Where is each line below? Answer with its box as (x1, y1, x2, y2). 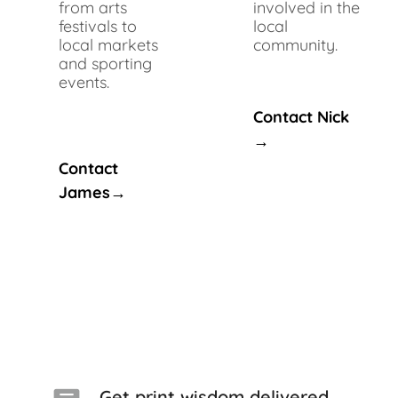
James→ (59, 181, 126, 203)
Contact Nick (253, 106, 349, 127)
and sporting (59, 52, 152, 74)
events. (59, 71, 154, 92)
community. (253, 34, 360, 55)
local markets (59, 34, 158, 55)
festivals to (59, 15, 137, 36)
